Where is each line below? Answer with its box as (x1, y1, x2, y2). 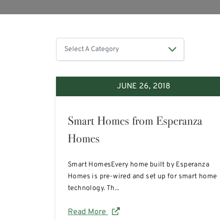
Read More (68, 207, 108, 217)
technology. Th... (68, 184, 120, 192)
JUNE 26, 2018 (116, 82, 170, 91)
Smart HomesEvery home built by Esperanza (68, 161, 209, 169)
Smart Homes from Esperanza (68, 113, 202, 128)
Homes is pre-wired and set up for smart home (68, 172, 217, 181)
